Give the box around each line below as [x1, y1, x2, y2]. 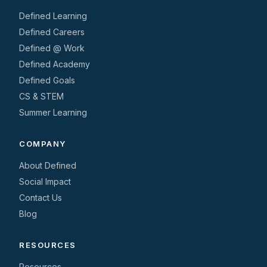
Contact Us [19, 192, 62, 203]
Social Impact [19, 176, 71, 187]
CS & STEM [19, 91, 64, 101]
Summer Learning [19, 107, 87, 117]
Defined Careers [19, 26, 85, 37]
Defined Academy [19, 58, 90, 69]
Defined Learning [19, 10, 87, 21]
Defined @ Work [19, 42, 85, 53]
